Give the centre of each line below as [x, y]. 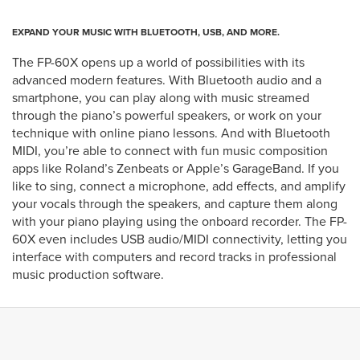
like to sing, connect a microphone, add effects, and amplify [179, 186]
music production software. [88, 274]
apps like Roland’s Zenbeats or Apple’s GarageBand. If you [176, 168]
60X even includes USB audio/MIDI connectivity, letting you [180, 239]
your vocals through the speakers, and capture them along [175, 203]
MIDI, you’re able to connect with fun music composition [170, 150]
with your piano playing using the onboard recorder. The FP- [180, 221]
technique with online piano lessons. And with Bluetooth [171, 133]
